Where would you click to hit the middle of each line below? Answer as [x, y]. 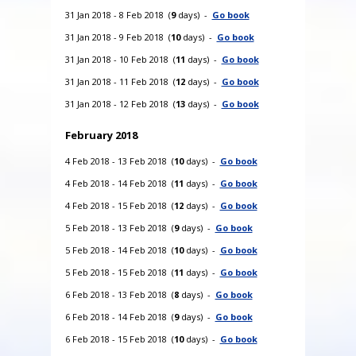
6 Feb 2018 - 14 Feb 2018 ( [119, 316]
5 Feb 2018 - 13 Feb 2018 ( [119, 227]
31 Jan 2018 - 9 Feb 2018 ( [118, 37]
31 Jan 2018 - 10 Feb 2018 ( [120, 59]
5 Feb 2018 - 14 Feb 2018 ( [119, 250]
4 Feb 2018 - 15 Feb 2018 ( [119, 205]
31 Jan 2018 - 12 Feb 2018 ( [120, 103]
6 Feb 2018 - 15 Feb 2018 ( [119, 339]
